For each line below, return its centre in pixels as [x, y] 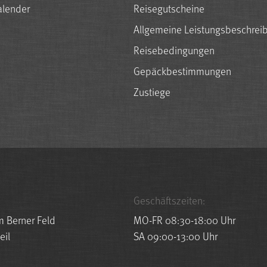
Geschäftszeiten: [169, 200]
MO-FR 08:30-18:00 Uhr [184, 219]
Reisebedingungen [174, 49]
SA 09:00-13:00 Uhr [176, 235]
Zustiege [152, 91]
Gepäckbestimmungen [182, 70]
